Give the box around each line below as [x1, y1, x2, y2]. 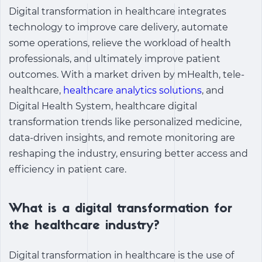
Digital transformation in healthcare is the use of [9, 250, 234, 261]
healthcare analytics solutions [63, 85, 202, 96]
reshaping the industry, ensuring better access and [9, 148, 248, 159]
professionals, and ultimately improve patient [9, 53, 220, 64]
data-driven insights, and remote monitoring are [9, 132, 235, 143]
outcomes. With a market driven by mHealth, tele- [9, 69, 244, 80]
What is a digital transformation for [9, 202, 232, 216]
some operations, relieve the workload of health [9, 37, 231, 49]
